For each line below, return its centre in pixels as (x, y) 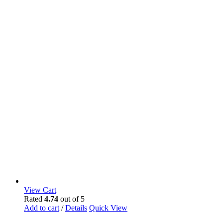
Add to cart (42, 208)
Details (76, 208)
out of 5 (71, 199)
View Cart (40, 190)
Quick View (108, 208)
